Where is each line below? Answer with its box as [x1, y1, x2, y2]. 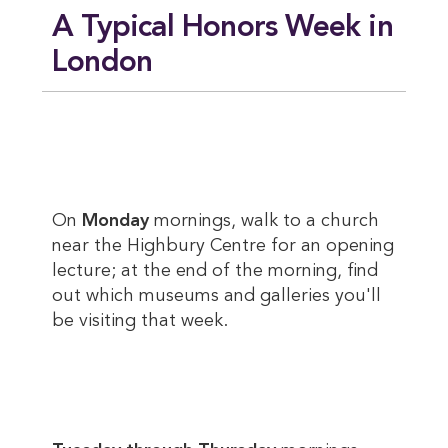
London [52, 48, 153, 79]
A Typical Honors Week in [52, 13, 393, 44]
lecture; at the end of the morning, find [52, 262, 378, 281]
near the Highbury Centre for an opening [52, 237, 394, 256]
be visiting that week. [52, 312, 228, 331]
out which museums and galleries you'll [52, 287, 381, 306]
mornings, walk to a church [149, 212, 379, 231]
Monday [82, 212, 149, 231]
